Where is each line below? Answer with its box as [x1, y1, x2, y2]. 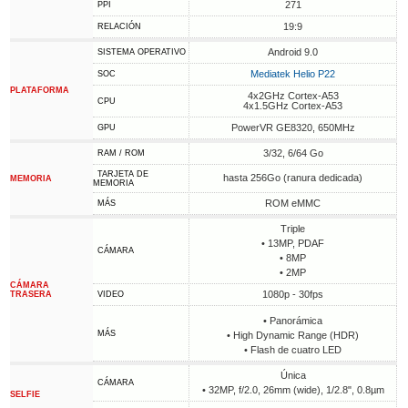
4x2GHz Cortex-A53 [247, 90, 339, 101]
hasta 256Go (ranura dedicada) [223, 172, 363, 183]
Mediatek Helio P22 [250, 68, 336, 79]
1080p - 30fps [262, 289, 324, 300]
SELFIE [10, 390, 41, 399]
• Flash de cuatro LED [244, 344, 342, 355]
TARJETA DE [97, 169, 149, 178]
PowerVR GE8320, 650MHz [230, 122, 355, 133]
